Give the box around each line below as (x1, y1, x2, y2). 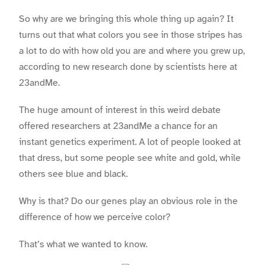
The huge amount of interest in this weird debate (19, 104, 221, 116)
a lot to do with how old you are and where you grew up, (19, 44, 245, 57)
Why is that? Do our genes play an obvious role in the (19, 195, 238, 207)
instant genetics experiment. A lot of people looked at (19, 135, 241, 148)
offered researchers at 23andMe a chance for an (19, 119, 218, 132)
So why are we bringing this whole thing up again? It (19, 12, 234, 25)
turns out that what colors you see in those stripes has (19, 28, 243, 41)
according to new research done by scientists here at (19, 60, 237, 73)
